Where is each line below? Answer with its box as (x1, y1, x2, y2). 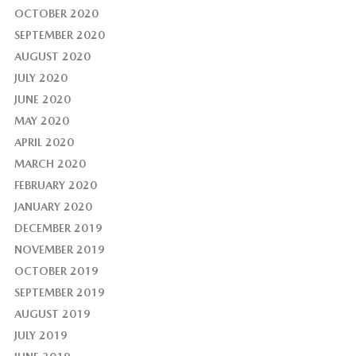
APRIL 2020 (14, 136, 74, 149)
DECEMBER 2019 (14, 222, 103, 235)
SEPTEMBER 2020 (14, 29, 105, 42)
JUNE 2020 (14, 93, 71, 106)
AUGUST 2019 (14, 308, 91, 321)
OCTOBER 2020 (14, 7, 99, 21)
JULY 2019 (14, 329, 68, 342)
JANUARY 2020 (14, 200, 92, 214)
